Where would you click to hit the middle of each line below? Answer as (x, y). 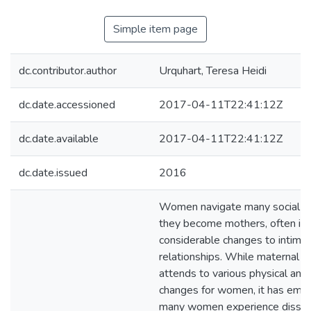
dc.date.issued (53, 173)
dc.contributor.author (68, 71)
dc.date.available (59, 139)
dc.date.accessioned (67, 105)
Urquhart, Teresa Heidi (213, 71)
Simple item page (155, 29)
